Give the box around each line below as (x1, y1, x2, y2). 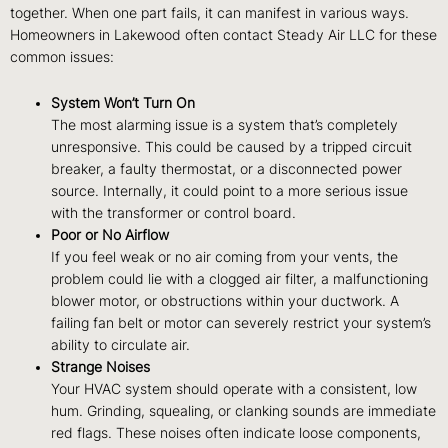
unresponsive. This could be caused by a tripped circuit (51, 139, 413, 156)
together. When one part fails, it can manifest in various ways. (10, 5, 409, 22)
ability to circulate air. (51, 337, 191, 354)
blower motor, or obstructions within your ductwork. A (51, 293, 400, 310)
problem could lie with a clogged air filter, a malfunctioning (51, 271, 429, 288)
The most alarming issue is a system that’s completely (51, 117, 399, 134)
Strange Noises (51, 359, 151, 376)
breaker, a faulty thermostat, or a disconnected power (51, 161, 403, 178)
